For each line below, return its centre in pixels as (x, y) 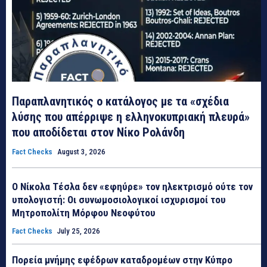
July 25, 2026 (79, 231)
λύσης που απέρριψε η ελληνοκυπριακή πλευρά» (131, 117)
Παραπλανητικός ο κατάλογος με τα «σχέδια (120, 101)
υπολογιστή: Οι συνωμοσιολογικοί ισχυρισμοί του (119, 199)
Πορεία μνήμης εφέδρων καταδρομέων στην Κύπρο (122, 260)
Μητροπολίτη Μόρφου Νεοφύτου (84, 212)
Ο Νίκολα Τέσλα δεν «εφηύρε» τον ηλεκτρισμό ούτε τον (132, 186)
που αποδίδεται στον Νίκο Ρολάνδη (98, 132)
